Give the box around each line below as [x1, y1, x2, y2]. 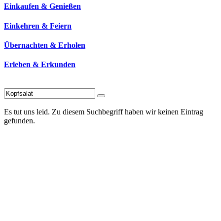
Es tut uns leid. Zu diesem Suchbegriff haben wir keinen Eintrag [4, 108, 203, 116]
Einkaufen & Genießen [4, 2, 81, 11]
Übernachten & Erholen [4, 40, 85, 49]
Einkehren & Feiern [4, 21, 72, 30]
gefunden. [4, 116, 35, 125]
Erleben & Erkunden [4, 60, 75, 69]
